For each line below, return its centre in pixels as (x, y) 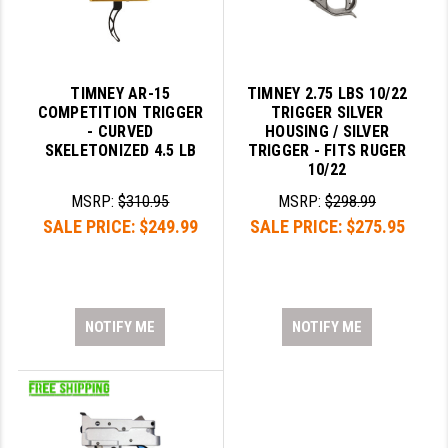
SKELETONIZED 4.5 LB (120, 151)
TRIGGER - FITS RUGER (327, 151)
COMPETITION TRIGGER (120, 113)
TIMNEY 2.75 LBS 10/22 (327, 94)
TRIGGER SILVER (327, 113)
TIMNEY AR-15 (120, 94)
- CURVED (120, 132)
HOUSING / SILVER (327, 132)
